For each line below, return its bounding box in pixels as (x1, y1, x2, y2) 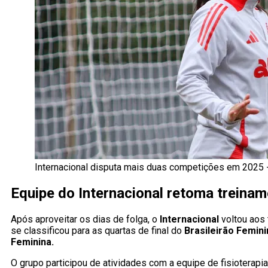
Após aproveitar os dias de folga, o (11, 214, 160, 226)
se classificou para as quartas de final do (11, 225, 182, 237)
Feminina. (11, 236, 54, 248)
